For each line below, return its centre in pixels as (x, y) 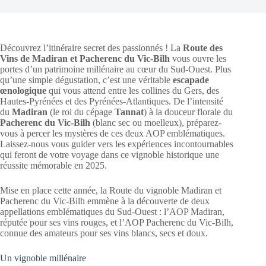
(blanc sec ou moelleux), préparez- (156, 123)
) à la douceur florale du (188, 112)
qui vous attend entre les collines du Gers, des (133, 91)
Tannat (129, 112)
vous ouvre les (198, 58)
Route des (203, 48)
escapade (191, 80)
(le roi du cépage (81, 112)
